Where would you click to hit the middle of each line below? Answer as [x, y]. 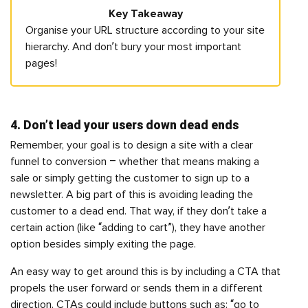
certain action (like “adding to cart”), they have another [138, 228]
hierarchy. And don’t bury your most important [133, 47]
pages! [41, 63]
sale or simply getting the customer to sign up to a [130, 178]
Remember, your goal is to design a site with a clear [132, 145]
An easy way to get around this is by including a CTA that [145, 272]
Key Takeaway [145, 14]
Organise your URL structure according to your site [145, 30]
